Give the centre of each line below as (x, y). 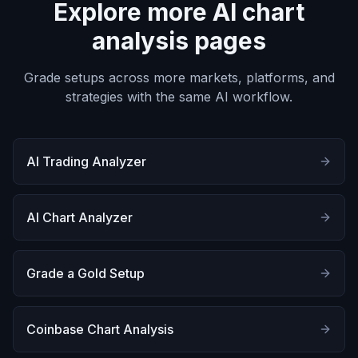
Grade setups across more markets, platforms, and (179, 78)
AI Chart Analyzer (80, 217)
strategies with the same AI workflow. (179, 97)
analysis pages (179, 41)
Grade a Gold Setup (86, 273)
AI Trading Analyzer (86, 161)
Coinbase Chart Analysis (100, 329)
